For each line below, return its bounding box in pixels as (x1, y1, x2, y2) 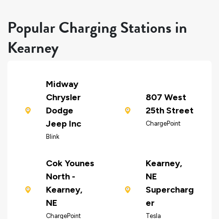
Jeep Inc (45, 118, 81, 130)
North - (45, 171, 75, 182)
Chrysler (45, 92, 81, 103)
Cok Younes (45, 158, 94, 169)
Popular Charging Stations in (7, 16, 187, 39)
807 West (145, 92, 186, 103)
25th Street (145, 105, 194, 116)
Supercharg (145, 184, 194, 196)
